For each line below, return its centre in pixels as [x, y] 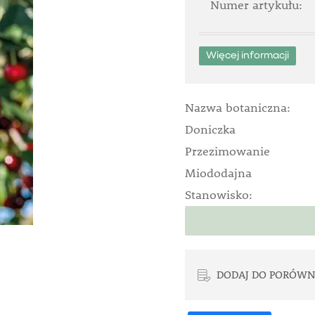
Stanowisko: [218, 195]
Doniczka [210, 129]
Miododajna [218, 173]
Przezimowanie [227, 151]
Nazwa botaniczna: [237, 108]
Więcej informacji [247, 56]
